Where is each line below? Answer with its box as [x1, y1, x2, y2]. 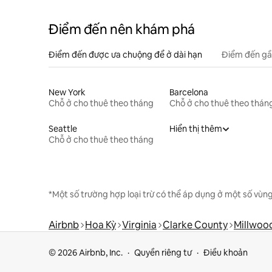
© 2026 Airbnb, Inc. [49, 247, 123, 258]
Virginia [122, 218, 157, 231]
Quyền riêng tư [134, 247, 192, 258]
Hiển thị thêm [169, 123, 222, 134]
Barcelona [169, 86, 208, 98]
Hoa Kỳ [85, 218, 116, 231]
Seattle [49, 123, 77, 134]
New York [49, 86, 86, 98]
